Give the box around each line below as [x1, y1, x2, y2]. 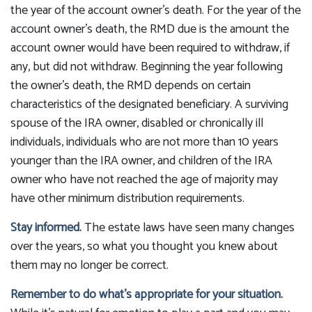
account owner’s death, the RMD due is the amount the [10, 19, 289, 40]
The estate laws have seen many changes [81, 217, 295, 238]
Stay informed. [10, 217, 81, 238]
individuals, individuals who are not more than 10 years [10, 132, 279, 153]
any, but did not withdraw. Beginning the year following [10, 56, 283, 77]
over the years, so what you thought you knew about [10, 236, 278, 257]
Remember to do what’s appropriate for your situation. [10, 284, 283, 305]
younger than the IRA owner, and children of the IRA [10, 150, 272, 171]
